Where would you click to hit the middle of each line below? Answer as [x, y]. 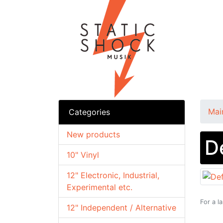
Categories [89, 112]
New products [93, 134]
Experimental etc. [100, 187]
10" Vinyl [83, 155]
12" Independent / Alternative [121, 208]
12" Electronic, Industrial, [113, 175]
